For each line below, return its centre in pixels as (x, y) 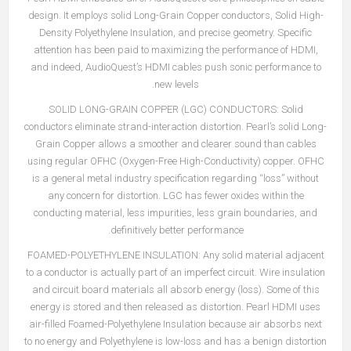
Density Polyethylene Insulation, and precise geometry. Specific (175, 33)
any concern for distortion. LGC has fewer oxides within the (175, 195)
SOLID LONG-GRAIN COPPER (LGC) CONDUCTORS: (163, 109)
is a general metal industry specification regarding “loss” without (175, 178)
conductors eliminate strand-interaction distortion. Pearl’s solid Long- (175, 127)
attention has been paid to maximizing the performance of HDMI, (175, 50)
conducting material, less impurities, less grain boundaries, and (175, 213)
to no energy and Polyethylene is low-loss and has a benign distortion (175, 341)
